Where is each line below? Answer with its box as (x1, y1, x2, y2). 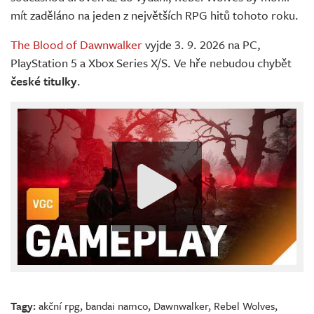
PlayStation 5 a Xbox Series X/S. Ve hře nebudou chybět (11, 53, 292, 71)
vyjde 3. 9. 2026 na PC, (142, 35, 261, 53)
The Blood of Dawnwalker (11, 35, 142, 53)
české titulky (11, 71, 77, 90)
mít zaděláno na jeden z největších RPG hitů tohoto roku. (11, 6, 299, 24)
